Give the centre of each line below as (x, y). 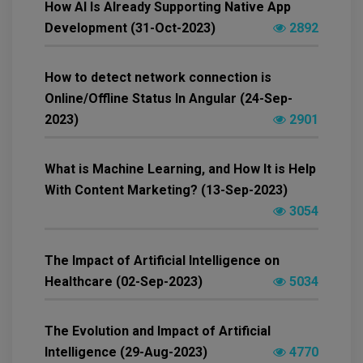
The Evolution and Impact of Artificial (158, 331)
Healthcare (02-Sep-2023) (124, 281)
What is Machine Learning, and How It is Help (180, 169)
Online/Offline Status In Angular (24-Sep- (169, 98)
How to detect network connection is (158, 77)
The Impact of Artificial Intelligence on (162, 260)
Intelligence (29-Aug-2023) (126, 352)
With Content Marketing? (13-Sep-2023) (166, 190)
